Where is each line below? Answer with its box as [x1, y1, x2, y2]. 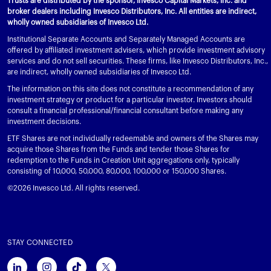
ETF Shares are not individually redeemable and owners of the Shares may [7, 134, 258, 142]
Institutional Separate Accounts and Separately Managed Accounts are [7, 35, 245, 43]
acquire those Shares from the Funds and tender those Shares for [7, 145, 230, 153]
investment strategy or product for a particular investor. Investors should [7, 96, 252, 103]
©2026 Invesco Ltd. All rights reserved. [7, 184, 140, 192]
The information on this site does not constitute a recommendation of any [7, 85, 253, 93]
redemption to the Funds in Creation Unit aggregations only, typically [7, 156, 240, 164]
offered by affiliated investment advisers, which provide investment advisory [7, 46, 265, 54]
